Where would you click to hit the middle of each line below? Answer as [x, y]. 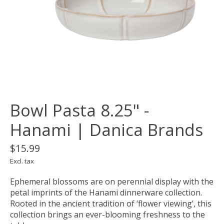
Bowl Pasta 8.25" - [79, 110]
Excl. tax [22, 161]
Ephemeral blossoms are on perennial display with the [112, 181]
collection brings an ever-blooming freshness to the [107, 214]
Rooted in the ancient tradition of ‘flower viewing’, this [111, 203]
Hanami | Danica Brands [106, 129]
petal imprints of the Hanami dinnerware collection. [106, 192]
